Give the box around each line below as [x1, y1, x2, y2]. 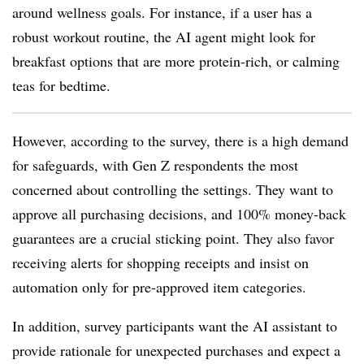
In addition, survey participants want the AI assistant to [12, 316, 337, 336]
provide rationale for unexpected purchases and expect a [12, 340, 340, 360]
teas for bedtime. [12, 76, 115, 95]
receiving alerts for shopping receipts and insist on [12, 253, 309, 272]
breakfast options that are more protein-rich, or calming [12, 51, 340, 71]
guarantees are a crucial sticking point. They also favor [12, 228, 334, 248]
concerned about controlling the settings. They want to [12, 180, 333, 199]
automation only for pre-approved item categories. [12, 277, 311, 297]
